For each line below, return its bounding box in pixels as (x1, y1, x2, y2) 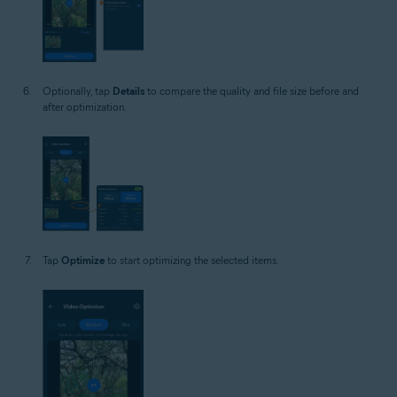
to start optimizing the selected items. (105, 253, 279, 268)
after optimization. (43, 99, 127, 113)
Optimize (61, 253, 105, 268)
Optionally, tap (43, 83, 113, 97)
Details (113, 83, 144, 97)
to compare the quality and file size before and (144, 83, 359, 97)
